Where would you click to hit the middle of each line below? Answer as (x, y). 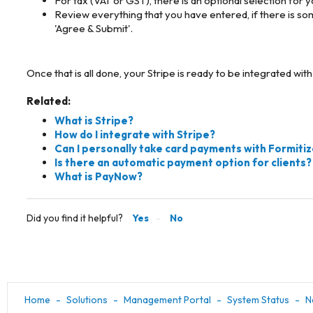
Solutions (87, 300)
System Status (258, 300)
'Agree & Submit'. (94, 28)
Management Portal (167, 300)
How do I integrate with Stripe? (135, 134)
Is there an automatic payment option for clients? (183, 162)
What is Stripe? (94, 120)
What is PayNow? (99, 176)
